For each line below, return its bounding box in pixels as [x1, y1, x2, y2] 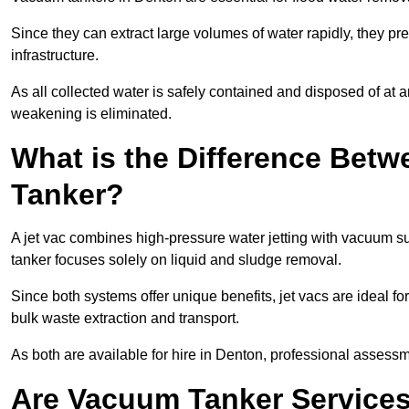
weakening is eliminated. [11, 106, 172, 122]
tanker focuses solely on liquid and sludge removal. [11, 252, 341, 268]
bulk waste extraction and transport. [11, 310, 239, 327]
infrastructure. [11, 47, 99, 64]
